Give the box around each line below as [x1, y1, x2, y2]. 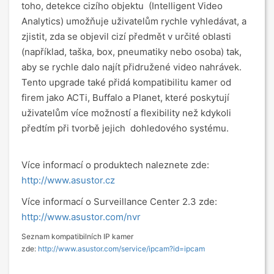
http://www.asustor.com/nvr [21, 211, 141, 223]
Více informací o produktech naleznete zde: [21, 159, 209, 171]
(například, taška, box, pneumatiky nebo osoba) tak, [21, 46, 242, 57]
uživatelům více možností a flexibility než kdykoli [21, 107, 231, 119]
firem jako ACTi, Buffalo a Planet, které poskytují [21, 92, 229, 103]
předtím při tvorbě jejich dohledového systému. [21, 122, 229, 134]
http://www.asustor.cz [21, 174, 115, 186]
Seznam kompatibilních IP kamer [21, 232, 133, 241]
